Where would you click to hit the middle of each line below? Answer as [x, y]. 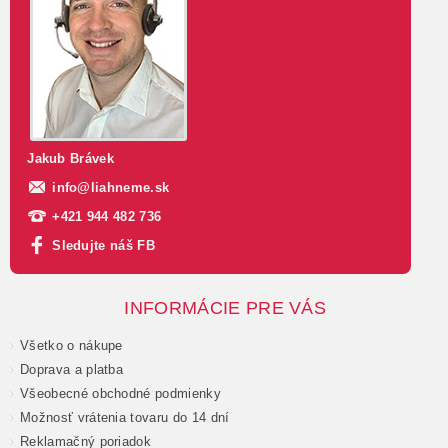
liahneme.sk [130, 187]
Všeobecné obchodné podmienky [120, 394]
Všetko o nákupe [71, 346]
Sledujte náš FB [103, 245]
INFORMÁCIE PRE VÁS [225, 308]
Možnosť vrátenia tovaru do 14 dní [125, 418]
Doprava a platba [72, 370]
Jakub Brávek [71, 159]
